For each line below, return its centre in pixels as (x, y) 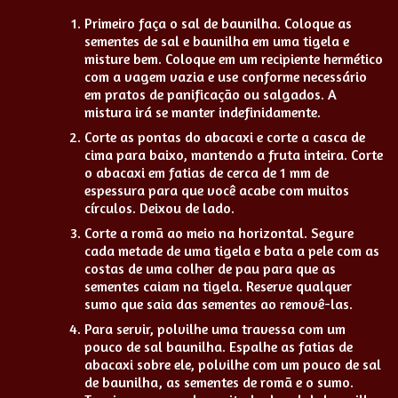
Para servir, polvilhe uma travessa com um (215, 328)
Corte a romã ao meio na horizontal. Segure (219, 232)
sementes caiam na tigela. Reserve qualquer (218, 286)
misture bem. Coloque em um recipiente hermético (234, 58)
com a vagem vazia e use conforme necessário (226, 76)
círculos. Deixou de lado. (159, 207)
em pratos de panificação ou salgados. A (211, 94)
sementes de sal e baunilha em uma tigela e (217, 40)
